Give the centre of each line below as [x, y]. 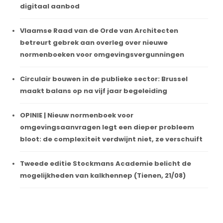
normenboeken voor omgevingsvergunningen [102, 54]
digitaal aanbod [50, 6]
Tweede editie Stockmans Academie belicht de [106, 163]
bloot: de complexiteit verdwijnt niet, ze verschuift [111, 139]
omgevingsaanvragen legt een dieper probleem [107, 127]
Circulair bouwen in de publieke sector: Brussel [104, 79]
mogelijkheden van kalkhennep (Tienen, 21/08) [103, 175]
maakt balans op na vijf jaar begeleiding [94, 91]
